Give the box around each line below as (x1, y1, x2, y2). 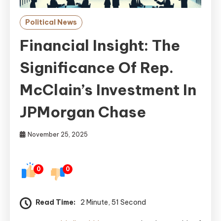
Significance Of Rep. (20, 58, 174, 77)
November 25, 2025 (28, 131, 88, 139)
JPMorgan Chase (20, 103, 146, 122)
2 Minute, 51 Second (80, 198, 146, 207)
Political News (25, 18, 77, 27)
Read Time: (36, 198, 75, 207)
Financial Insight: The (20, 36, 180, 55)
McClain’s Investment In (20, 80, 196, 100)
